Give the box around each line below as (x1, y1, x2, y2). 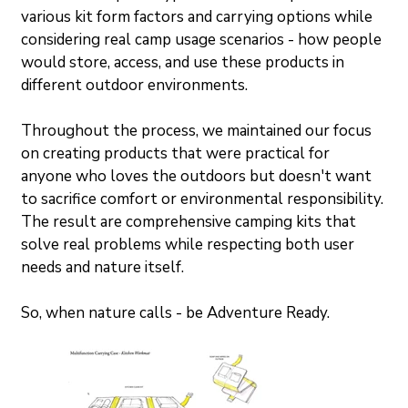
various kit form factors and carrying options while (21, 5, 376, 27)
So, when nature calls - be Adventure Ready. (21, 301, 330, 323)
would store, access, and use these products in (21, 51, 348, 73)
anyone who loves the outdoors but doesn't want (21, 165, 375, 187)
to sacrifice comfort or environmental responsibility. (21, 188, 387, 209)
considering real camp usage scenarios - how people (21, 28, 385, 50)
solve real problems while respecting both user (21, 233, 358, 255)
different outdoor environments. (21, 74, 248, 96)
